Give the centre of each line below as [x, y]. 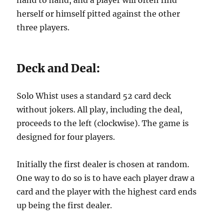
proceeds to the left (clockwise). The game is [103, 123]
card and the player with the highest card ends [107, 192]
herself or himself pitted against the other [99, 14]
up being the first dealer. [65, 205]
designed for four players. [66, 137]
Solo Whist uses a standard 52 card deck [94, 96]
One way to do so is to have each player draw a [106, 178]
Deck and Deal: [59, 68]
